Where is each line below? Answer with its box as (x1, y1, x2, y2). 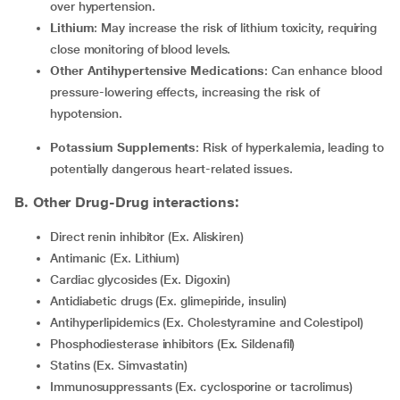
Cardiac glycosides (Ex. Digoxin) (58, 272, 230, 287)
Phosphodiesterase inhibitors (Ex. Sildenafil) (57, 337, 296, 351)
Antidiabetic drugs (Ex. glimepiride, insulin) (57, 294, 287, 308)
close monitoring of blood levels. (50, 42, 231, 56)
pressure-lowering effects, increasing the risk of (50, 85, 321, 99)
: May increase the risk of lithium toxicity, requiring (94, 21, 378, 35)
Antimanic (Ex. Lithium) (57, 251, 180, 265)
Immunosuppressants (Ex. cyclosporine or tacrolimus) (53, 379, 353, 394)
